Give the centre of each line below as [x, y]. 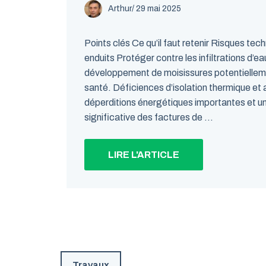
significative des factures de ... [149, 117]
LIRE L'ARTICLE [144, 155]
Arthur [120, 9]
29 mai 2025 [159, 9]
